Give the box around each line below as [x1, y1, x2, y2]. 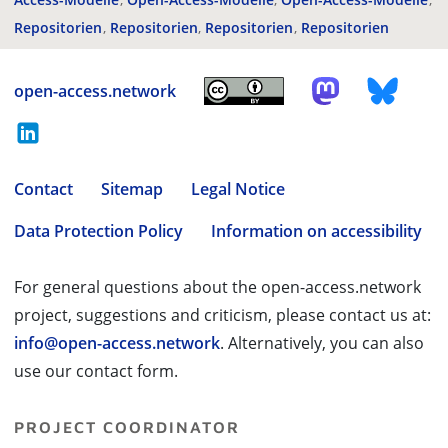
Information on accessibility [211, 220, 422, 242]
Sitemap [101, 178, 163, 200]
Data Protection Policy [14, 220, 183, 242]
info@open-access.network [14, 332, 220, 354]
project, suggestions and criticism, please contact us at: [14, 304, 431, 326]
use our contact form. [14, 360, 178, 382]
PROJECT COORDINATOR [14, 418, 240, 436]
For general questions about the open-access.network [14, 276, 421, 298]
